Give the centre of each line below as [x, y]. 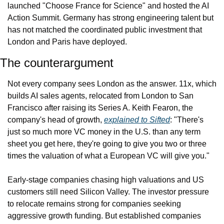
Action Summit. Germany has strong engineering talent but [110, 17]
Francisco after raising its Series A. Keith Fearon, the [100, 107]
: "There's [187, 119]
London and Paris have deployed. [67, 41]
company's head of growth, [56, 119]
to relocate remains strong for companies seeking [94, 203]
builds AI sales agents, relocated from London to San [100, 95]
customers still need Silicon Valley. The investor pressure [108, 191]
